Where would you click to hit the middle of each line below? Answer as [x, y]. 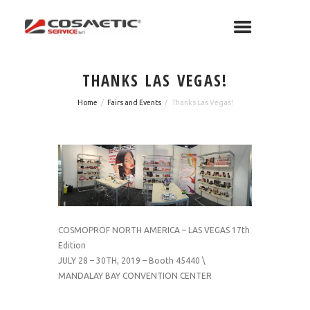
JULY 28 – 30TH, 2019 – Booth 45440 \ [132, 261]
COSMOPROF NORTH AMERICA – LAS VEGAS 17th [154, 230]
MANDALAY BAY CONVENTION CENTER [135, 276]
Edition [72, 246]
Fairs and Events [134, 102]
